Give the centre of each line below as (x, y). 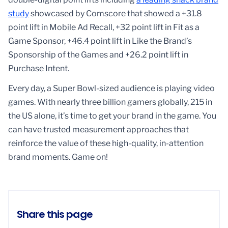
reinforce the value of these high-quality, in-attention (106, 144)
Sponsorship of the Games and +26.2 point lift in (98, 55)
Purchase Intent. (39, 69)
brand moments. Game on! (58, 157)
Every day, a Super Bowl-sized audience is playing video (111, 89)
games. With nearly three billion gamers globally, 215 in (110, 102)
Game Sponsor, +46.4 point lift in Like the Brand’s (100, 41)
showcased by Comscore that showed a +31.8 (116, 14)
